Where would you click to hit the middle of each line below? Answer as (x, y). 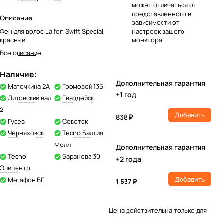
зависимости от (156, 22)
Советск (75, 121)
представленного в (162, 14)
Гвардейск (78, 98)
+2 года (128, 159)
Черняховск (26, 133)
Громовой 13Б (83, 86)
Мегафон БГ (26, 180)
